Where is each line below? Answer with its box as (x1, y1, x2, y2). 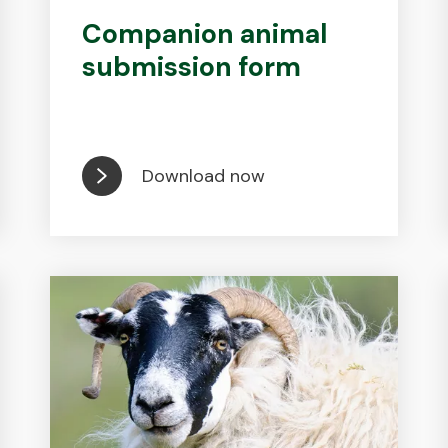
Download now (142, 163, 266, 188)
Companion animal (82, 16, 328, 51)
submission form (82, 49, 302, 84)
